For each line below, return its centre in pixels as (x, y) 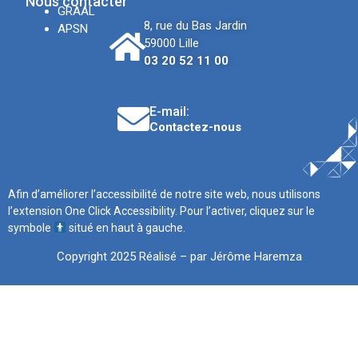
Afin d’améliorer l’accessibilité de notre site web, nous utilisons (164, 194)
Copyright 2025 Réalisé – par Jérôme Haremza (179, 257)
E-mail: (169, 111)
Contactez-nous (195, 127)
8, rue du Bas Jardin (195, 26)
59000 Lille (171, 44)
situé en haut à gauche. (125, 227)
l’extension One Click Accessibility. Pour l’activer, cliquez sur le (161, 211)
